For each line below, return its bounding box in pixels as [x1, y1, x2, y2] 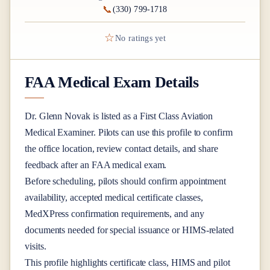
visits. [25, 241, 46, 252]
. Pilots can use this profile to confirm [93, 127, 233, 138]
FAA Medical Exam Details [25, 72, 199, 91]
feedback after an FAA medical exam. [25, 160, 167, 171]
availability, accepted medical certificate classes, [25, 192, 204, 203]
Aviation [178, 111, 213, 122]
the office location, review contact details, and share [25, 143, 218, 154]
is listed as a [90, 111, 140, 122]
